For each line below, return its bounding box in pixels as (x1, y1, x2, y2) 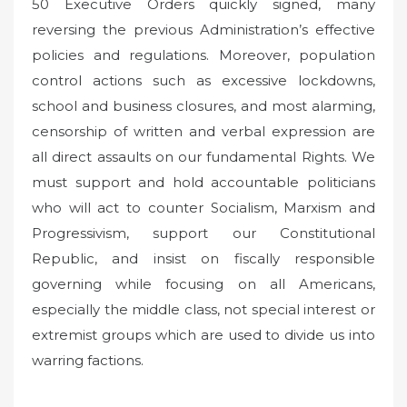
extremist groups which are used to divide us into (32, 325, 375, 343)
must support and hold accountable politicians (32, 173, 375, 191)
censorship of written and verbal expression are (32, 122, 375, 140)
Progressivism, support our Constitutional (32, 223, 375, 242)
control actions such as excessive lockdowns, (32, 71, 375, 89)
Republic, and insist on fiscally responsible (32, 249, 375, 267)
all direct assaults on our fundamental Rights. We (32, 147, 375, 165)
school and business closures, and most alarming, (32, 96, 375, 114)
